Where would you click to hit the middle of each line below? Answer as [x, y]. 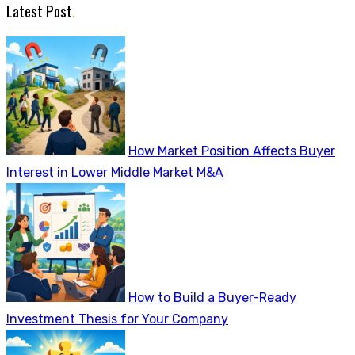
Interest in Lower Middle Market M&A [115, 173]
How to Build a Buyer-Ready [212, 298]
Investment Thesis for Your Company [117, 319]
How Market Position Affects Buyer [232, 151]
